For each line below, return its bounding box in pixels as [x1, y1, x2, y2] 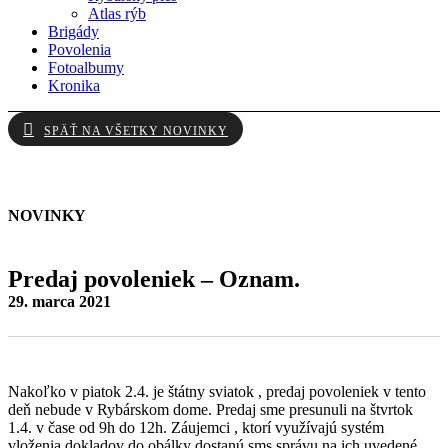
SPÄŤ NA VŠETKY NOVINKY [44, 124, 228, 138]
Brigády [48, 23, 99, 40]
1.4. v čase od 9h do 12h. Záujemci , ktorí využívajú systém [8, 419, 384, 437]
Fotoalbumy [48, 59, 124, 76]
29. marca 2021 [8, 293, 111, 311]
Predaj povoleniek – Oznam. [8, 266, 300, 293]
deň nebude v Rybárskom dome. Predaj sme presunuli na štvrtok [8, 401, 413, 419]
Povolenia [48, 41, 111, 58]
